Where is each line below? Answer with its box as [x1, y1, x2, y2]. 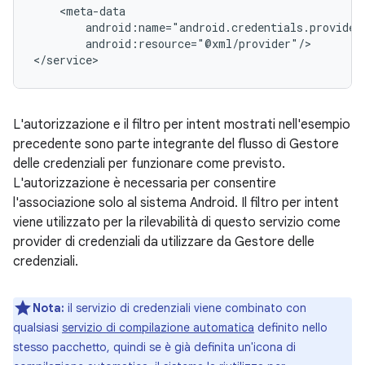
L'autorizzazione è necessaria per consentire [13, 175, 276, 191]
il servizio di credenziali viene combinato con [64, 301, 306, 315]
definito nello [254, 320, 328, 335]
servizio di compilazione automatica [62, 320, 254, 335]
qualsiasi [13, 320, 62, 335]
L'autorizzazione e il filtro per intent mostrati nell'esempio [13, 117, 350, 133]
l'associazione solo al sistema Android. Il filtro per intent [13, 195, 339, 211]
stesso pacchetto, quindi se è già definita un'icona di [13, 340, 296, 354]
